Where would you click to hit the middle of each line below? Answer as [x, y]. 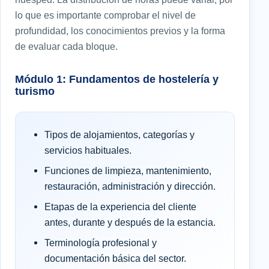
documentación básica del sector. [115, 258]
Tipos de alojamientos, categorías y [119, 135]
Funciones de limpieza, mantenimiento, [128, 171]
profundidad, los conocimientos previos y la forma [120, 31]
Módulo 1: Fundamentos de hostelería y [117, 79]
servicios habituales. [88, 150]
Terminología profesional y [101, 243]
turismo [35, 91]
